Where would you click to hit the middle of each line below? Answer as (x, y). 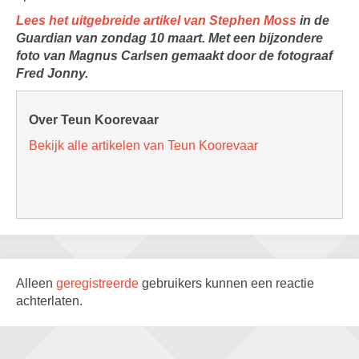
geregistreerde (99, 283)
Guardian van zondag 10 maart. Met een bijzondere (169, 38)
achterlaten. (49, 301)
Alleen (36, 283)
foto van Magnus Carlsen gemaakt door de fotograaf (174, 56)
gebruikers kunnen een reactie (228, 283)
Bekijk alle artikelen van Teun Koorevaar (143, 145)
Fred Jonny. (52, 73)
